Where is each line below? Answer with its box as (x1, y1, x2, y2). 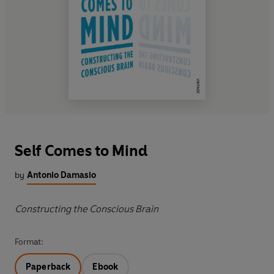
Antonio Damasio (27, 170, 96, 181)
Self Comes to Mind (15, 142, 147, 160)
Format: (15, 237, 43, 248)
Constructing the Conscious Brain (15, 203, 158, 215)
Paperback (26, 262, 71, 273)
